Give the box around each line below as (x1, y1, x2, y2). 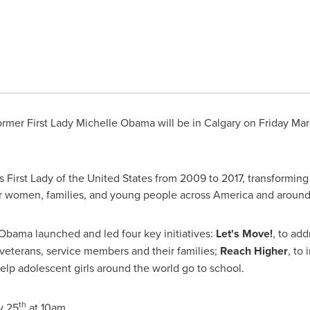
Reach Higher (219, 243, 288, 259)
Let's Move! (215, 226, 273, 241)
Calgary (203, 115, 241, 130)
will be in (154, 115, 204, 130)
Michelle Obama (75, 115, 155, 130)
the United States (68, 170, 152, 185)
